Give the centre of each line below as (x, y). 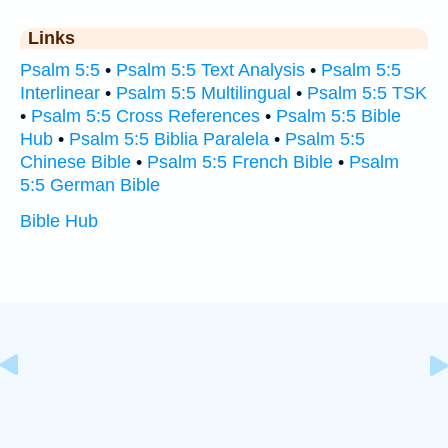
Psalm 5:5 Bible (338, 116)
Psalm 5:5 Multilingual (203, 93)
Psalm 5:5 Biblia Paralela (169, 139)
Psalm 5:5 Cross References (145, 116)
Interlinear (60, 93)
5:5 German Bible (90, 185)
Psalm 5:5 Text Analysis (210, 70)
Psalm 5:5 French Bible (240, 162)
